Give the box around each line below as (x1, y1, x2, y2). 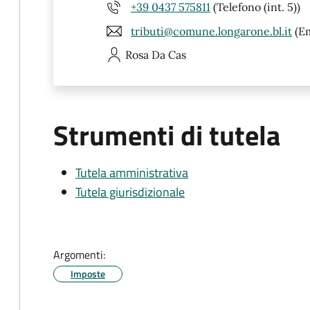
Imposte (71, 266, 105, 281)
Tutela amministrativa (75, 163, 188, 182)
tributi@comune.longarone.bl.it (131, 24, 292, 38)
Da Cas (152, 48, 186, 62)
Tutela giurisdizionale (75, 183, 185, 201)
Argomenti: (53, 246, 105, 263)
